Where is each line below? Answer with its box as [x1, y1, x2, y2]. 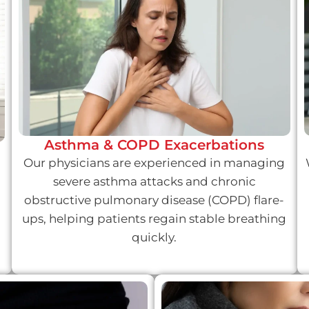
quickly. [132, 230, 177, 245]
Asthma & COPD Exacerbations [44, 137, 265, 154]
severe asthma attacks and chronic [52, 175, 256, 189]
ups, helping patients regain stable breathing [22, 212, 287, 226]
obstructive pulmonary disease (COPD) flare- [24, 193, 285, 208]
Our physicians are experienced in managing [23, 156, 286, 170]
